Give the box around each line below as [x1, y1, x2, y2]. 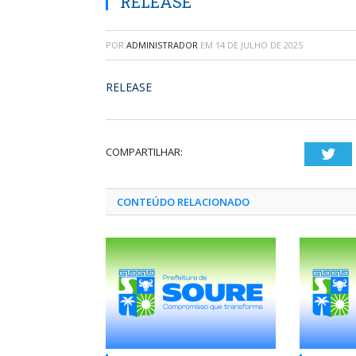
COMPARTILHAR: [106, 145, 183, 159]
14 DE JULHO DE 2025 [215, 39, 303, 51]
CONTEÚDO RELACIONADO [117, 195, 250, 209]
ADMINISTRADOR [126, 39, 198, 51]
